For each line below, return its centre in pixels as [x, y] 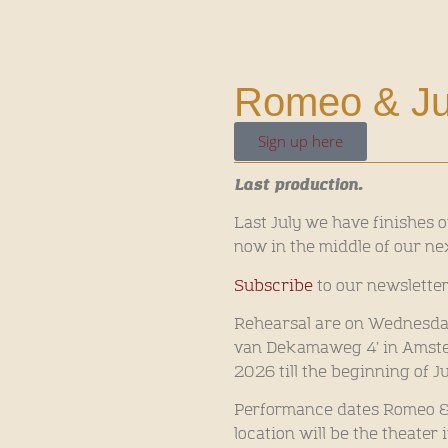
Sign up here [300, 140]
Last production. [298, 184]
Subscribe [273, 285]
